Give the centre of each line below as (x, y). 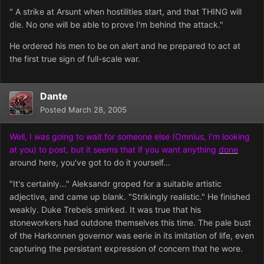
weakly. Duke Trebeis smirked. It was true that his (105, 210)
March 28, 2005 (98, 110)
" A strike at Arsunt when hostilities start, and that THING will (126, 12)
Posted (54, 110)
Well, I (22, 137)
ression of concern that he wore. (181, 249)
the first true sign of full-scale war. (75, 59)
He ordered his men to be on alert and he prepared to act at (125, 46)
